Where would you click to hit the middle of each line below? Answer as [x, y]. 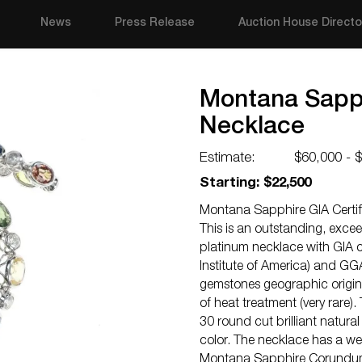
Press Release [155, 23]
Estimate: [227, 159]
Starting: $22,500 [255, 184]
